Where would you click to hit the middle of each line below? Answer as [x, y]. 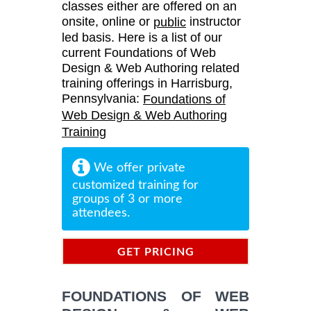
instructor [213, 21]
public [170, 23]
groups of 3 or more [127, 199]
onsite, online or [108, 21]
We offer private [138, 168]
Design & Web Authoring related [151, 68]
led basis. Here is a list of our [142, 38]
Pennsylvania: [102, 99]
